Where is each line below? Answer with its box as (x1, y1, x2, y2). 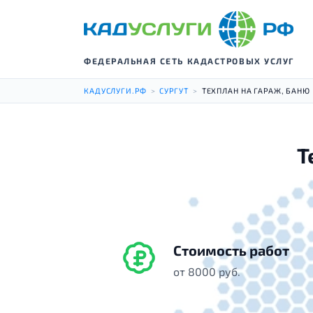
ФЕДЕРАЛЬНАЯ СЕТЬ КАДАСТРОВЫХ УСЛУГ (84, 56, 295, 66)
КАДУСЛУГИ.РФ (84, 86, 147, 95)
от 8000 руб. (173, 265, 240, 278)
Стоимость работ (173, 242, 289, 259)
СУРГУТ (159, 86, 189, 95)
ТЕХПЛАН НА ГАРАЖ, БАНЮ (201, 86, 310, 95)
